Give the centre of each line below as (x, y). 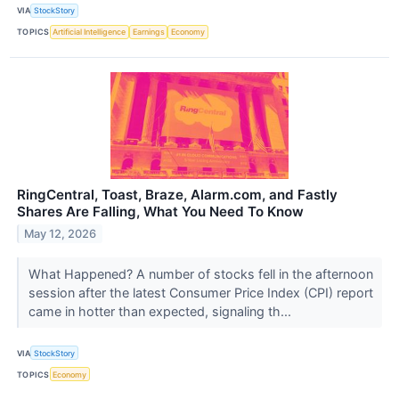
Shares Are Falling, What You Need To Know (160, 211)
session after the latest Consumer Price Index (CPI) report (200, 292)
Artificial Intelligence (90, 32)
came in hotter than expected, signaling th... (161, 311)
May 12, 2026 (61, 233)
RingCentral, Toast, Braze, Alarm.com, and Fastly (177, 194)
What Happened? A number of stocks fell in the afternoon (200, 273)
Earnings (148, 32)
